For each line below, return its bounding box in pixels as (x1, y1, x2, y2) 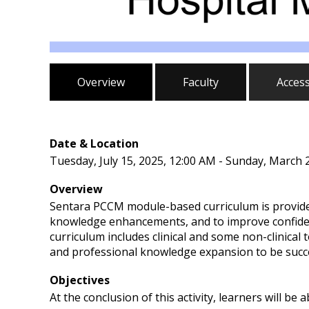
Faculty (183, 74, 219, 90)
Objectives (50, 272, 110, 288)
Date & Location (50, 136, 139, 151)
